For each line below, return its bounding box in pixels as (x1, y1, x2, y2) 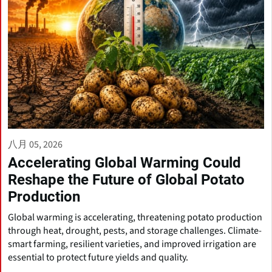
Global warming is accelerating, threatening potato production (8, 210, 262, 224)
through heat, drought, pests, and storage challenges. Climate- (8, 223, 262, 237)
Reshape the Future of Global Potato (8, 171, 245, 188)
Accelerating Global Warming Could (8, 154, 241, 171)
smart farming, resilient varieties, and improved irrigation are (8, 237, 256, 251)
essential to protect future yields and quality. (8, 250, 188, 264)
